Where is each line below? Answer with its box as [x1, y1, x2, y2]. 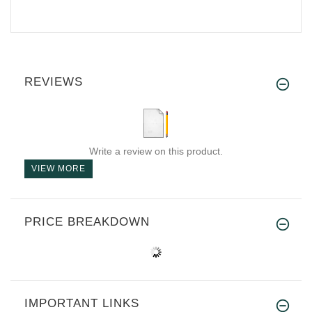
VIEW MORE [31, 163, 86, 173]
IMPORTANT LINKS [24, 296, 139, 310]
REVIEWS [24, 75, 83, 88]
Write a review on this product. [89, 145, 223, 157]
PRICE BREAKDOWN [24, 214, 150, 228]
